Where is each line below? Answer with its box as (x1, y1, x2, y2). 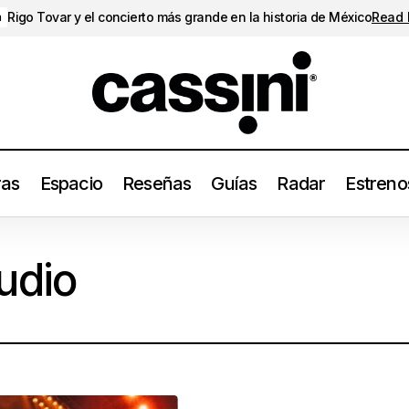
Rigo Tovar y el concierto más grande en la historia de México (7, 8, 372, 25)
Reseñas (122, 172, 192, 194)
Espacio (39, 172, 102, 194)
